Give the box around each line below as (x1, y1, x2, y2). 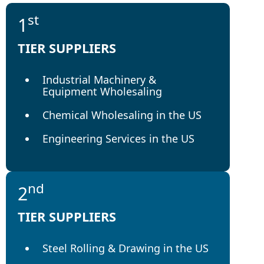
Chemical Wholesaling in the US (42, 107, 202, 122)
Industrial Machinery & (42, 72, 156, 87)
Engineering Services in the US (42, 131, 194, 146)
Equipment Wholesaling (42, 84, 162, 98)
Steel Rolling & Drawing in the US (42, 240, 209, 255)
